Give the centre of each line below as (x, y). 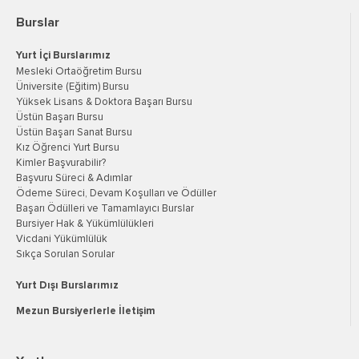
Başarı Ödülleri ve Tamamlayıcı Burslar (105, 208)
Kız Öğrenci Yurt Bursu (68, 147)
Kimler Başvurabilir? (61, 163)
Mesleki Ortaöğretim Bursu (79, 71)
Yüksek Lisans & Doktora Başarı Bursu (104, 102)
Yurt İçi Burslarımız (63, 55)
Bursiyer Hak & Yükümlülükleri (85, 224)
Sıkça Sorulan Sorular (65, 254)
